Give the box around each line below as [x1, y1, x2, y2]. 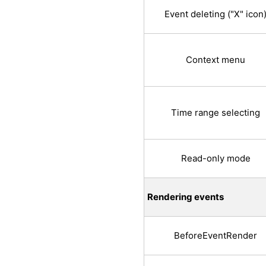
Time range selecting [171, 107, 260, 119]
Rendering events [147, 191, 224, 203]
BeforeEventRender [174, 230, 257, 242]
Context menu [186, 54, 245, 66]
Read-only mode [180, 153, 251, 164]
